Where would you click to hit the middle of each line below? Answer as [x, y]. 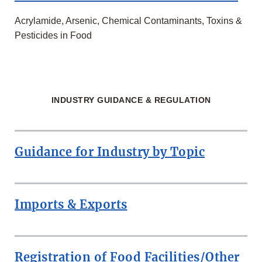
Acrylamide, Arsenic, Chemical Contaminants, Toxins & [128, 21]
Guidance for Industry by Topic [110, 152]
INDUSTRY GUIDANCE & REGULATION [131, 100]
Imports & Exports [71, 205]
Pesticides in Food [53, 36]
